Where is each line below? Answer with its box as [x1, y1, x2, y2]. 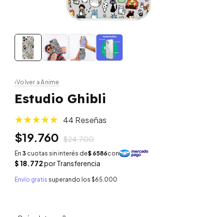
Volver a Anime [16, 78, 60, 86]
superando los [48, 176, 92, 183]
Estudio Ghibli [15, 91, 106, 107]
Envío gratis [15, 176, 47, 183]
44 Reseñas [63, 115, 107, 125]
